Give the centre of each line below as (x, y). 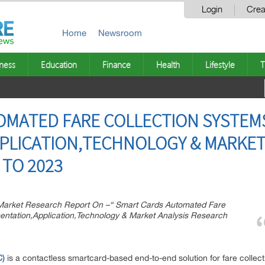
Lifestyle (220, 64)
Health (168, 64)
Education (59, 64)
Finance (117, 64)
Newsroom (120, 33)
